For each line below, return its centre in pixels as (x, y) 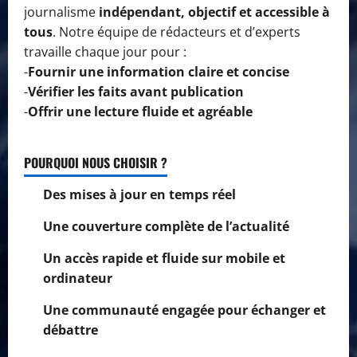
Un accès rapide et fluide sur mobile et (164, 258)
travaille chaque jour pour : (105, 51)
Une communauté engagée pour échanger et (184, 310)
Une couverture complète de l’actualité (166, 226)
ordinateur (78, 278)
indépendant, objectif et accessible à (214, 12)
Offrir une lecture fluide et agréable (140, 111)
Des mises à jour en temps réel (139, 194)
